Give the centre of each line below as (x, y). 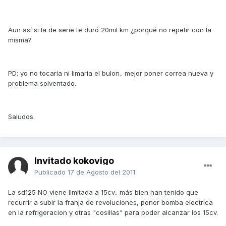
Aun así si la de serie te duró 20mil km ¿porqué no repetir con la (110, 30)
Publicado (51, 172)
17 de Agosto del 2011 (101, 172)
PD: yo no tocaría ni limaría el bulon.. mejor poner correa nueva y (111, 73)
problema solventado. (42, 83)
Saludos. (21, 117)
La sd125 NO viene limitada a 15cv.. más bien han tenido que (103, 192)
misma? (20, 40)
